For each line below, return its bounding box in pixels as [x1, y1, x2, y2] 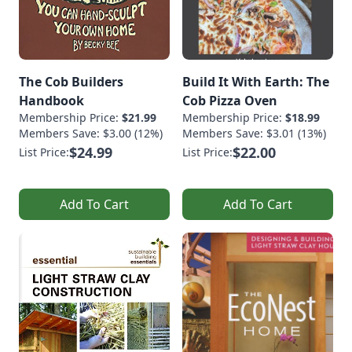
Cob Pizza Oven [182, 92, 277, 110]
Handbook [19, 92, 84, 110]
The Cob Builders [19, 73, 123, 91]
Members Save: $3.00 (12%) [19, 126, 163, 141]
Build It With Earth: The [182, 73, 329, 91]
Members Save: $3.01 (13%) [182, 126, 326, 141]
